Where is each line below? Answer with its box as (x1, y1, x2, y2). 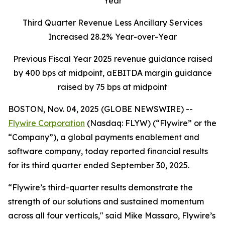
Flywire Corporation (8, 118, 85, 128)
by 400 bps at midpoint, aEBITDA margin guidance (13, 68, 212, 78)
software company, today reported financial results (8, 146, 208, 156)
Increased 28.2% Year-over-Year (48, 32, 177, 42)
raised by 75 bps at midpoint (58, 82, 167, 92)
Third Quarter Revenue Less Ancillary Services (23, 18, 202, 28)
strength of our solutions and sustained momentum (8, 196, 204, 206)
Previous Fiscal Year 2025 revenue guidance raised (13, 54, 212, 64)
